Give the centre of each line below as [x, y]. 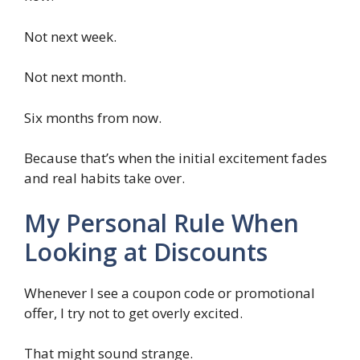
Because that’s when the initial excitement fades [176, 158]
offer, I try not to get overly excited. [133, 313]
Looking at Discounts [146, 252]
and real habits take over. [104, 178]
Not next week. [70, 36]
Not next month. [75, 77]
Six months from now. [93, 117]
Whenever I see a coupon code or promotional [170, 292]
